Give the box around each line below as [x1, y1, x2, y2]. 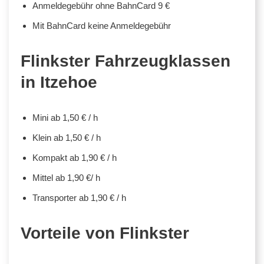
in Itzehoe [21, 72, 97, 91]
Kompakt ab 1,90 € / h [32, 152, 117, 163]
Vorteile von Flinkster [21, 223, 189, 242]
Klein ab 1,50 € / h [32, 132, 101, 143]
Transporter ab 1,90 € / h [32, 192, 126, 203]
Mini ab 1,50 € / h [32, 112, 98, 123]
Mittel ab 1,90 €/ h [32, 172, 100, 183]
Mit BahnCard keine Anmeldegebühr [32, 20, 171, 31]
